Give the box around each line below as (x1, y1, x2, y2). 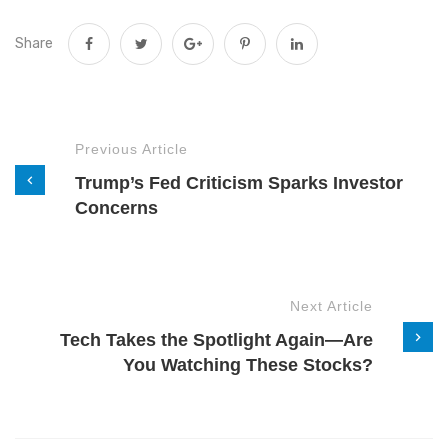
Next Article (290, 297, 373, 314)
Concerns (75, 197, 158, 218)
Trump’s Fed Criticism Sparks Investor (75, 172, 403, 193)
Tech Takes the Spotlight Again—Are (60, 329, 373, 350)
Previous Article (75, 140, 188, 157)
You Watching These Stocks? (123, 354, 373, 375)
